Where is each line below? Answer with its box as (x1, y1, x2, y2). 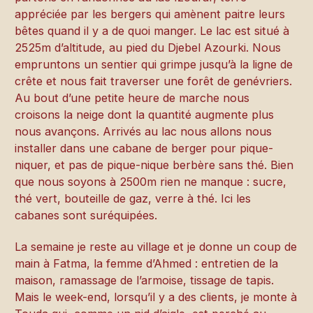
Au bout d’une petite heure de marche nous (15, 91, 250, 105)
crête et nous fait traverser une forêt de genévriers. (15, 74, 293, 89)
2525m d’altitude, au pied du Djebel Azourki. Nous (15, 41, 282, 55)
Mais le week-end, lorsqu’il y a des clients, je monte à (15, 289, 298, 304)
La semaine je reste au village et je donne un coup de (15, 239, 298, 254)
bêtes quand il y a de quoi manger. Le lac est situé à (15, 24, 290, 38)
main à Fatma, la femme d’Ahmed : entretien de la (15, 256, 279, 270)
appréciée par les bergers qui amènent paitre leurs (15, 7, 286, 22)
